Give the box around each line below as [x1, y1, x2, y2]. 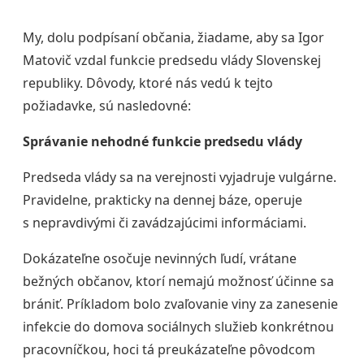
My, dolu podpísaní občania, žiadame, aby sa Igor [23, 28, 324, 47]
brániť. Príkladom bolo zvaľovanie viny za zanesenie [23, 295, 338, 314]
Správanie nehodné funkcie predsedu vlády [23, 132, 302, 151]
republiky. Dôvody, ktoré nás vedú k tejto [23, 74, 273, 93]
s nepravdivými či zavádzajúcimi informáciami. [23, 214, 306, 232]
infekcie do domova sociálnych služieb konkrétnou [23, 318, 334, 336]
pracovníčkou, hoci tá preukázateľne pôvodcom [23, 340, 315, 359]
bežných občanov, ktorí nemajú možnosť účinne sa [23, 272, 334, 291]
